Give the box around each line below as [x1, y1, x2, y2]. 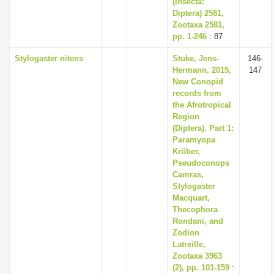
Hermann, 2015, [172, 65, 231, 75]
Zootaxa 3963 [172, 251, 222, 261]
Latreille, [172, 240, 206, 249]
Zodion [172, 228, 199, 237]
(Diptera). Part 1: [172, 124, 234, 133]
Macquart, [172, 193, 210, 202]
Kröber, [172, 147, 200, 156]
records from [172, 89, 221, 98]
